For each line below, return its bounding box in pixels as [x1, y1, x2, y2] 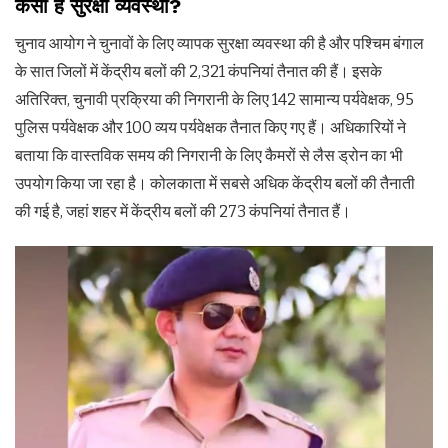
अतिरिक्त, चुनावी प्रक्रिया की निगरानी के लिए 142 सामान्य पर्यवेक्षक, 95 [15, 90, 414, 110]
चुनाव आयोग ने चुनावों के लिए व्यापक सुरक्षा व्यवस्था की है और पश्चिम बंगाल [15, 34, 424, 54]
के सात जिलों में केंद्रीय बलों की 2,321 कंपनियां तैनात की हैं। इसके [15, 62, 382, 82]
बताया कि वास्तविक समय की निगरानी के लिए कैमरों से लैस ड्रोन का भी [15, 146, 403, 166]
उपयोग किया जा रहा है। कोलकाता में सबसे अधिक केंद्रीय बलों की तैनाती [15, 174, 415, 194]
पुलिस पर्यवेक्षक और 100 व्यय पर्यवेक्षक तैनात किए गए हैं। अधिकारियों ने [15, 118, 406, 138]
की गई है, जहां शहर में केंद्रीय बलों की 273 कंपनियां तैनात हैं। [15, 202, 351, 222]
